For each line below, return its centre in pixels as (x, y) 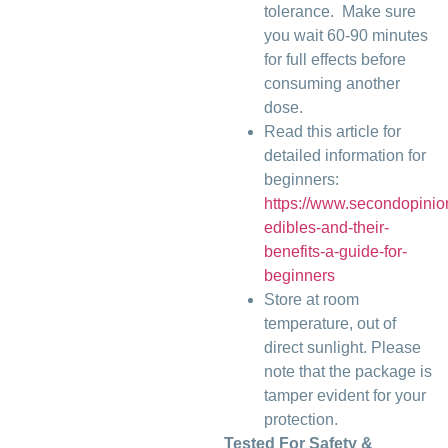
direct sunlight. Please (342, 348)
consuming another (332, 84)
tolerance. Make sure (340, 12)
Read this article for (332, 132)
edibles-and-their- (326, 228)
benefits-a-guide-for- (335, 252)
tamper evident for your (345, 396)
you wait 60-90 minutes (346, 36)
